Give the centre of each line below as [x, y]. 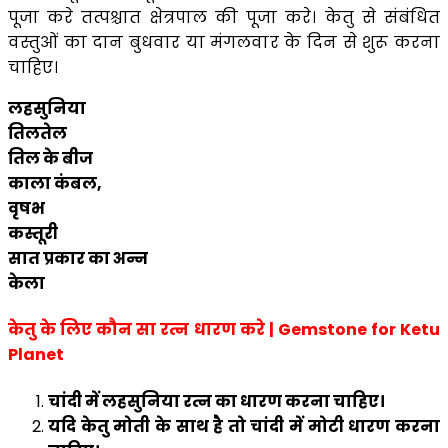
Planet [36, 355]
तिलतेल [37, 134]
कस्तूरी [33, 234]
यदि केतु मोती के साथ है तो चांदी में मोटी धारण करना [244, 426]
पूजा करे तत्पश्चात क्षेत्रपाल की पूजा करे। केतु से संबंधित [224, 18]
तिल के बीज [50, 159]
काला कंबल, [55, 184]
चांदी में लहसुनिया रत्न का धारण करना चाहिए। [216, 401]
